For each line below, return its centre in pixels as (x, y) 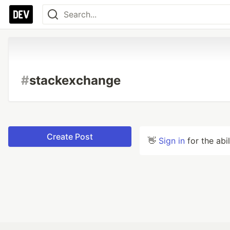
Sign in (172, 141)
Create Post (70, 137)
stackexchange (75, 80)
